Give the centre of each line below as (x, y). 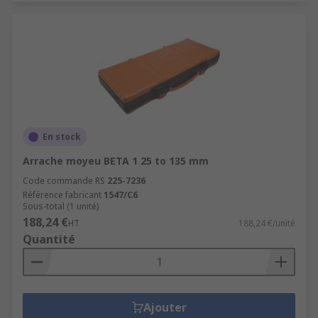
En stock (62, 137)
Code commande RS (64, 181)
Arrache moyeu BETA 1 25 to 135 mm (116, 161)
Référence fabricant (62, 195)
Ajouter (165, 307)
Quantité (49, 239)
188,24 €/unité (267, 223)
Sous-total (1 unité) (61, 206)
